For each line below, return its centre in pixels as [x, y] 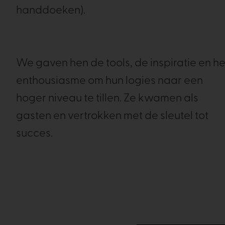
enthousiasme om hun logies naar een [109, 81]
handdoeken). [51, 11]
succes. [35, 134]
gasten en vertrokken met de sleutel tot [112, 116]
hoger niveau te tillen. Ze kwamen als [107, 99]
